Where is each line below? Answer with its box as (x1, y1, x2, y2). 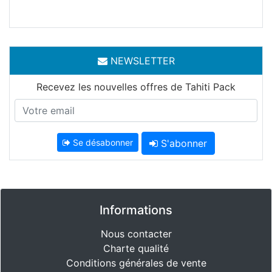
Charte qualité (103, 242, 169, 254)
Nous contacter (100, 228, 172, 240)
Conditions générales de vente (66, 257, 206, 269)
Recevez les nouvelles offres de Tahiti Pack (36, 81, 236, 93)
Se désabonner (70, 137, 133, 148)
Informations (100, 203, 172, 217)
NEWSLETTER (107, 55, 175, 67)
